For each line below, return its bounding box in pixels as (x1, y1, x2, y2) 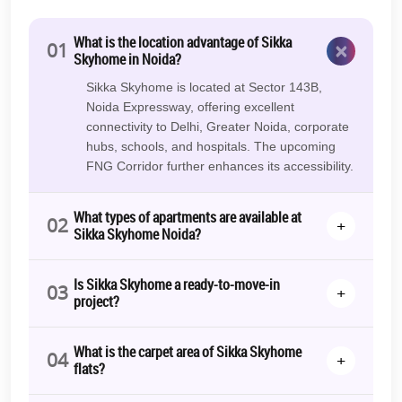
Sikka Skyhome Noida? (74, 223, 201, 244)
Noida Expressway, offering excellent (86, 99, 294, 114)
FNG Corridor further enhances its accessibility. (86, 158, 354, 173)
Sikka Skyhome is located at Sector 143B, (86, 79, 322, 94)
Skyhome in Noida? (74, 48, 181, 69)
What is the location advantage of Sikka (74, 31, 292, 52)
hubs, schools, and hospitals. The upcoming (86, 138, 336, 153)
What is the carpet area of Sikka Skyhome (74, 341, 301, 362)
